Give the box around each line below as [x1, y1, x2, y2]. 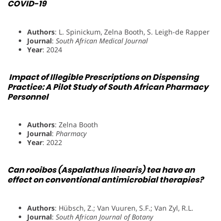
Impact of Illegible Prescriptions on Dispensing [9, 71, 199, 83]
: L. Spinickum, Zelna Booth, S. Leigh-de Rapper [55, 27, 210, 37]
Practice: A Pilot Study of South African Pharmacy [7, 81, 208, 93]
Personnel [7, 91, 48, 103]
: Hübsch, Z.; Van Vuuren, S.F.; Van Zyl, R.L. [55, 203, 193, 213]
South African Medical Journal [56, 36, 148, 45]
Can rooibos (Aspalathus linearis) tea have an [7, 164, 195, 176]
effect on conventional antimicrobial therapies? [7, 174, 203, 186]
